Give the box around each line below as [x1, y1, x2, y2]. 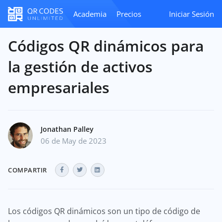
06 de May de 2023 [41, 136, 107, 146]
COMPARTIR [8, 166, 47, 174]
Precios [116, 9, 141, 19]
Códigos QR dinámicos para [8, 36, 204, 56]
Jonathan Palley [41, 124, 94, 134]
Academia [73, 9, 107, 19]
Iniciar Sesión [169, 9, 214, 19]
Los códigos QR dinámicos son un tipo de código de [8, 206, 200, 217]
